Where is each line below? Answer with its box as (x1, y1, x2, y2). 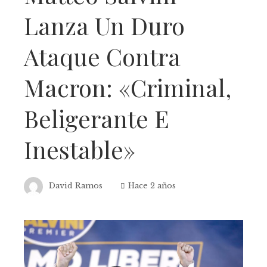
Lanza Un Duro (24, 9, 185, 41)
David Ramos (49, 181, 103, 191)
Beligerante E (24, 102, 169, 134)
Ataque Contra (24, 40, 181, 72)
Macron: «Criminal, (24, 71, 231, 103)
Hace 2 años (128, 181, 176, 191)
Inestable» (24, 133, 135, 165)
